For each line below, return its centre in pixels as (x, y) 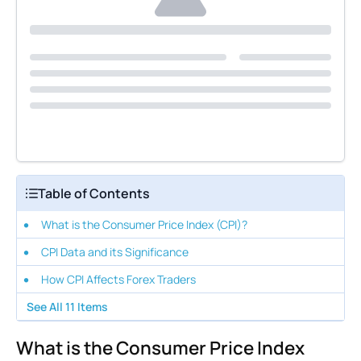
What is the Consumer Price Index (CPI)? (144, 224)
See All (46, 307)
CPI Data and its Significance (115, 252)
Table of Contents (94, 193)
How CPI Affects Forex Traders (118, 279)
